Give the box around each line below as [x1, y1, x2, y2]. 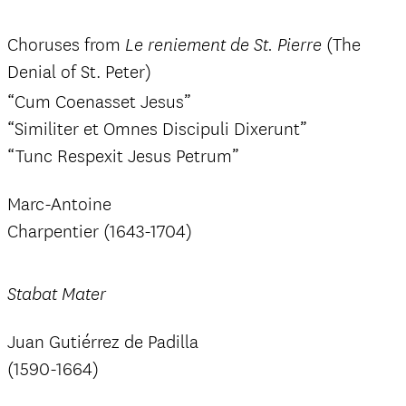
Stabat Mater [7, 284, 106, 305]
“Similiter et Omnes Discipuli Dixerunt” [7, 118, 307, 140]
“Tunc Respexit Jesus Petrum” [7, 145, 239, 168]
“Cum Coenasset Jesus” [7, 91, 191, 113]
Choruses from [7, 34, 125, 56]
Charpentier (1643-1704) [7, 220, 192, 243]
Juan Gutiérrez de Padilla [7, 331, 198, 353]
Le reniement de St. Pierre [125, 34, 322, 56]
